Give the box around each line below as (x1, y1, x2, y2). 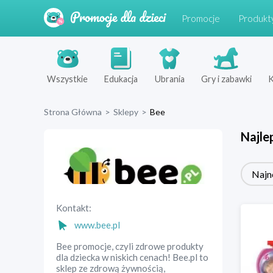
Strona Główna (44, 107, 102, 117)
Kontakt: (56, 202, 91, 213)
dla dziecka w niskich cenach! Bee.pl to (56, 252, 208, 263)
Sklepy (113, 107, 138, 117)
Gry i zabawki (200, 74, 252, 84)
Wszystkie (47, 74, 88, 84)
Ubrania (154, 74, 185, 84)
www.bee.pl (74, 219, 120, 230)
